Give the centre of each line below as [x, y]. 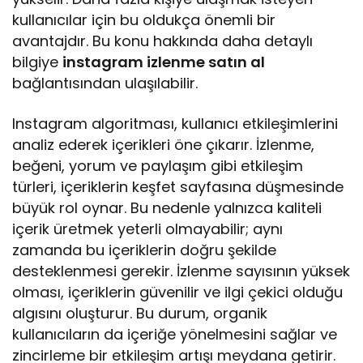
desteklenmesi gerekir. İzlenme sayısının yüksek [181, 271]
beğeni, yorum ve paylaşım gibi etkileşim [158, 165]
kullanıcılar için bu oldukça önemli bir [144, 19]
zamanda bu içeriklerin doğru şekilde [145, 250]
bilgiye [38, 62]
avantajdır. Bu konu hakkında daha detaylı [163, 41]
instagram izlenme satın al [164, 62]
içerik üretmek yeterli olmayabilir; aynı [148, 228]
